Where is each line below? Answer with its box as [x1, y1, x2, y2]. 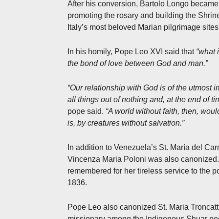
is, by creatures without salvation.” [67, 118, 184, 127]
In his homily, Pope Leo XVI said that [67, 47, 196, 56]
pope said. [67, 107, 106, 115]
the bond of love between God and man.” [67, 59, 208, 67]
